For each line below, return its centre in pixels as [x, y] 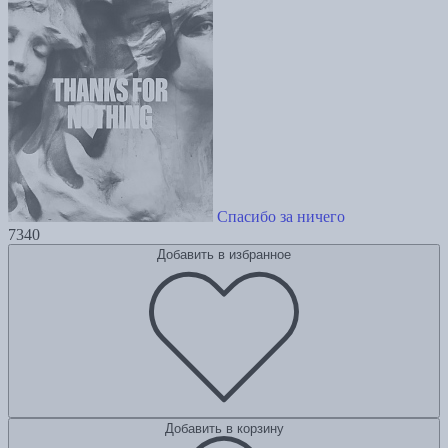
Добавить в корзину [224, 429]
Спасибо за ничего [281, 217]
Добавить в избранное [224, 255]
